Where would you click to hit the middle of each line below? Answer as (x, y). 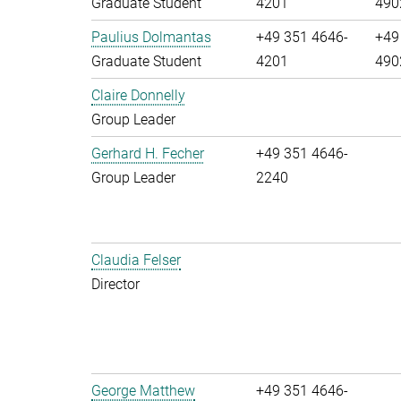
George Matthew (143, 391)
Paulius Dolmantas (151, 37)
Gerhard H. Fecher (148, 154)
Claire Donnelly (138, 95)
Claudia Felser (136, 260)
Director (115, 284)
